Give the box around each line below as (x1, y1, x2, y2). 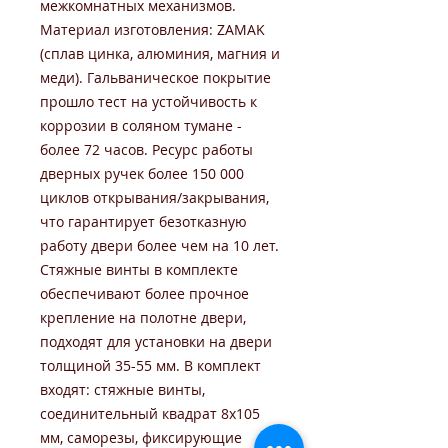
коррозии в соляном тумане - (40, 116, 242, 135)
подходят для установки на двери (40, 332, 272, 351)
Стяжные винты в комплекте (40, 260, 238, 279)
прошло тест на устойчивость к (40, 92, 257, 111)
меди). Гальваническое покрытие (40, 68, 271, 87)
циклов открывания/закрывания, (40, 188, 269, 207)
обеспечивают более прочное (40, 284, 249, 303)
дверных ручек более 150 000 (40, 164, 244, 183)
